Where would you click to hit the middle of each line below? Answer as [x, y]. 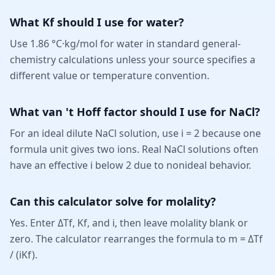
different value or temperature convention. [110, 76]
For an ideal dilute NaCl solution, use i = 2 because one [135, 134]
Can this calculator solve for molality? [113, 202]
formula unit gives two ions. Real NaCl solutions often [134, 149]
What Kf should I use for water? [97, 22]
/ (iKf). [24, 255]
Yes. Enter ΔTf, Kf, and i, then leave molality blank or [129, 223]
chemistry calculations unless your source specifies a [133, 60]
